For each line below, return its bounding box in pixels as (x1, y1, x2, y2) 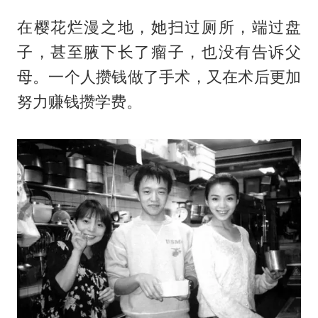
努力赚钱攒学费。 (16, 92, 142, 111)
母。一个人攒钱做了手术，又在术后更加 (16, 67, 302, 86)
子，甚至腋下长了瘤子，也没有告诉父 (16, 42, 302, 61)
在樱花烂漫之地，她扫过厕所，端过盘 (16, 17, 302, 36)
